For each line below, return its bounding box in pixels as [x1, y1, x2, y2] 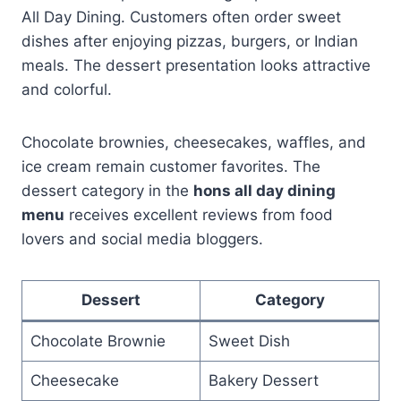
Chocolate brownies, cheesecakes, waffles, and [21, 132, 366, 151]
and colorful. [21, 80, 112, 98]
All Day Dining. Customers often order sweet [21, 7, 341, 26]
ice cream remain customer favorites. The [21, 157, 320, 175]
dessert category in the [21, 181, 193, 200]
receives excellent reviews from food [64, 205, 333, 224]
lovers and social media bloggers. [21, 229, 263, 248]
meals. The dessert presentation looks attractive [21, 55, 371, 74]
